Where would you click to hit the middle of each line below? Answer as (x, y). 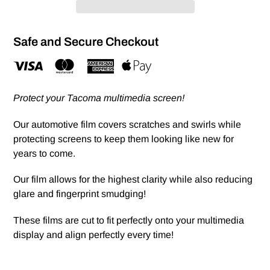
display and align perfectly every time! (93, 234)
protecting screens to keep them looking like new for (124, 139)
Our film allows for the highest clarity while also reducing (133, 180)
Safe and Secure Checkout (86, 41)
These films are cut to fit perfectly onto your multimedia (129, 220)
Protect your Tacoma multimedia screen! (99, 98)
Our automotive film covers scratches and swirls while (127, 124)
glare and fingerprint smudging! (80, 194)
